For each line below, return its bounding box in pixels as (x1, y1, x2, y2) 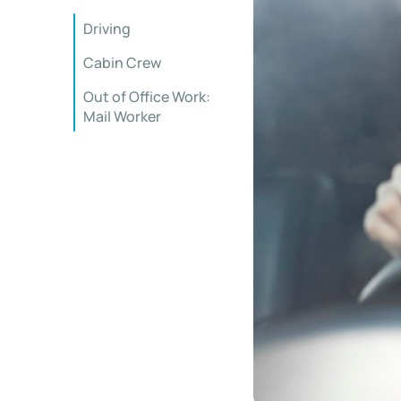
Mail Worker (83, 107, 161, 126)
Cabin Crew (83, 53, 161, 73)
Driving (83, 19, 131, 38)
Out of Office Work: (83, 87, 210, 107)
